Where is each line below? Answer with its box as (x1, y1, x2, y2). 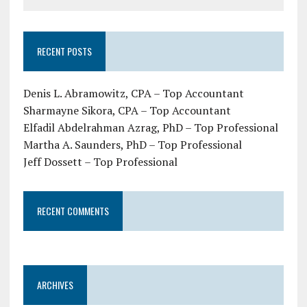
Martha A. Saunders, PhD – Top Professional (23, 137, 242, 153)
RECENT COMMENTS (36, 204, 109, 219)
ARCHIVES (36, 278, 73, 293)
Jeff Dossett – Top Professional (23, 154, 177, 170)
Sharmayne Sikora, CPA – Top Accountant (23, 103, 231, 119)
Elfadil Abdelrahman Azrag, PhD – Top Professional (23, 120, 278, 136)
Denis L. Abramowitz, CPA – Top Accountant (23, 86, 244, 101)
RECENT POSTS (36, 44, 92, 59)
